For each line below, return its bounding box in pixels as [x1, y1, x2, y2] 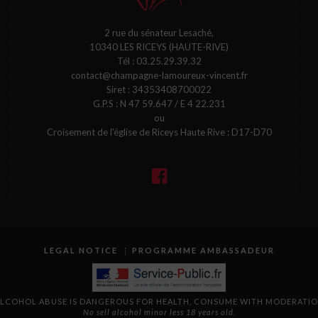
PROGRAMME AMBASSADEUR [131, 246, 275, 255]
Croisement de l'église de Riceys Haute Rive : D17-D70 [46, 126, 272, 138]
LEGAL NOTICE [43, 246, 118, 255]
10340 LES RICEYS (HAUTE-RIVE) [89, 41, 229, 53]
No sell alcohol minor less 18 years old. [82, 307, 236, 317]
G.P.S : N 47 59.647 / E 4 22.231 [92, 98, 226, 109]
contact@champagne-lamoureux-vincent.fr [70, 70, 248, 81]
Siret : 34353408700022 [106, 84, 212, 95]
